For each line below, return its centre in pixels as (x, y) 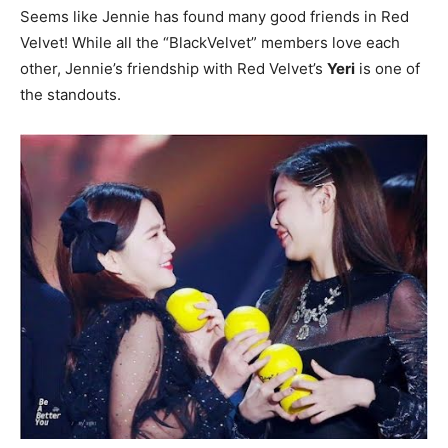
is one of (387, 68)
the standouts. (70, 94)
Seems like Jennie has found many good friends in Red (214, 16)
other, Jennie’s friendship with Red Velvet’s (173, 68)
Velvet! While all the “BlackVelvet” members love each (210, 42)
